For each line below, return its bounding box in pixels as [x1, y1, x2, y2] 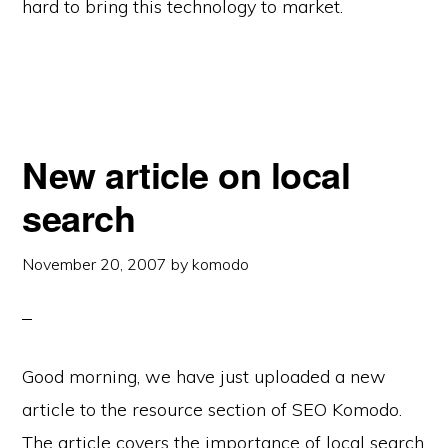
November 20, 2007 [22, 254, 168, 274]
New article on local [22, 148, 351, 200]
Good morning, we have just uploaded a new [22, 365, 387, 388]
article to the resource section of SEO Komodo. [22, 398, 403, 421]
